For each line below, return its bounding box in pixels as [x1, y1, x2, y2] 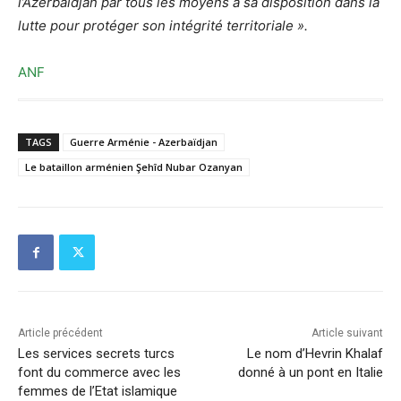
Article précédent [18, 327, 103, 340]
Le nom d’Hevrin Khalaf [246, 346, 383, 363]
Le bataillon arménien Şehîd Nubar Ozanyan [25, 160, 243, 175]
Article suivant [311, 327, 383, 340]
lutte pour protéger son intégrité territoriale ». [18, 17, 308, 35]
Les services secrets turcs [18, 346, 175, 363]
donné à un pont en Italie [237, 364, 383, 381]
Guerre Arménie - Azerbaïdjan [70, 135, 218, 149]
